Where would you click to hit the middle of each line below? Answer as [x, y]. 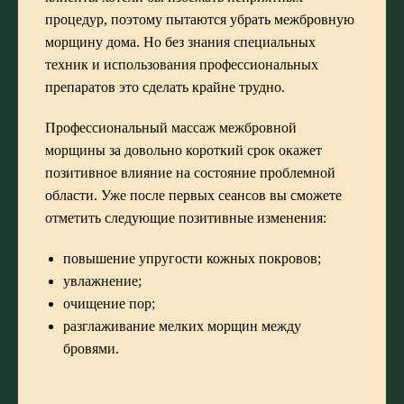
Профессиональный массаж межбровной [171, 127]
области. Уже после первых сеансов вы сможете [193, 195]
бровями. [91, 348]
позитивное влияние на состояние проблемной [190, 172]
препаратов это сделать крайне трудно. [165, 87]
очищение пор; [109, 303]
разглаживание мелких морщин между [182, 326]
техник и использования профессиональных [182, 64]
